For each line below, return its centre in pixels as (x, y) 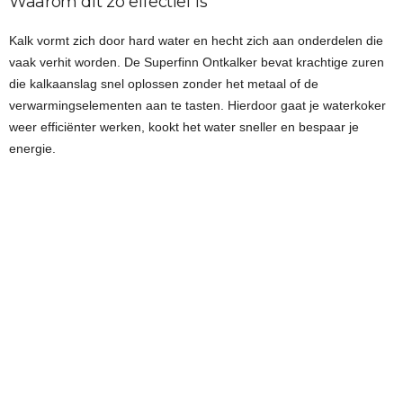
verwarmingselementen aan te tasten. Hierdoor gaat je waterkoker (197, 105)
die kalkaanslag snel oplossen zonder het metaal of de (164, 83)
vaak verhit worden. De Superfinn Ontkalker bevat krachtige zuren (197, 62)
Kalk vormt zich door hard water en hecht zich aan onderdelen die (196, 40)
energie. (32, 148)
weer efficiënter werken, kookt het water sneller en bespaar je (184, 126)
